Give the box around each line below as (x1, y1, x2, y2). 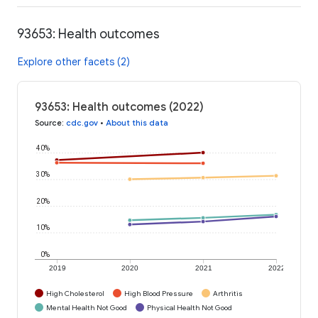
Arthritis (213, 288, 243, 298)
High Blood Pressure (124, 288, 193, 298)
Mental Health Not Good (46, 302, 127, 312)
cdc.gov (66, 117, 98, 128)
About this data (106, 117, 168, 128)
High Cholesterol (46, 288, 104, 298)
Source (35, 117, 62, 128)
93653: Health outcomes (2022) (35, 99, 204, 114)
